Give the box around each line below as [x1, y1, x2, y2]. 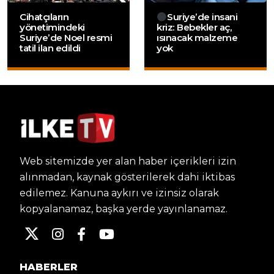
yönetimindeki [20, 21, 85, 34]
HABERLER [20, 261, 78, 273]
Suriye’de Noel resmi [20, 32, 112, 44]
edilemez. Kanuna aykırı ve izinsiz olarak [20, 187, 219, 199]
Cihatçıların [20, 11, 68, 23]
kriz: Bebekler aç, [157, 21, 232, 34]
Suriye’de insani [167, 11, 238, 23]
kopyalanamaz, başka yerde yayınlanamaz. [20, 202, 228, 215]
